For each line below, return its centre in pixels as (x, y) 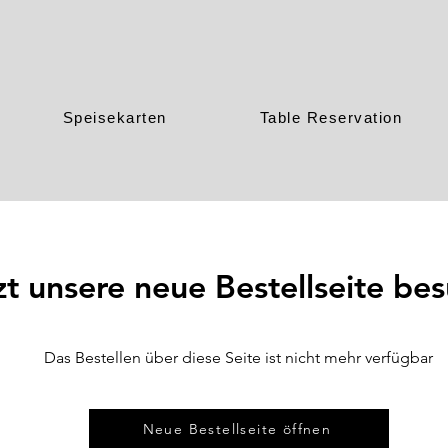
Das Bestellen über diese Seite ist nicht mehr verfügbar (238, 357)
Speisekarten (114, 117)
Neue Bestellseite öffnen (237, 428)
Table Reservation (331, 117)
